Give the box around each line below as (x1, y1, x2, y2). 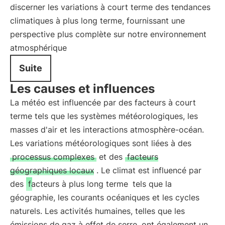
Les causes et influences (10, 81, 155, 96)
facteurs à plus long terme (28, 179, 128, 189)
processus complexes (12, 152, 94, 162)
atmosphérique (10, 43, 67, 53)
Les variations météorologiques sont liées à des (10, 138, 191, 148)
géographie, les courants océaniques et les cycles (10, 192, 199, 202)
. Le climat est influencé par (96, 165, 201, 175)
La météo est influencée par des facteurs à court (10, 97, 196, 107)
